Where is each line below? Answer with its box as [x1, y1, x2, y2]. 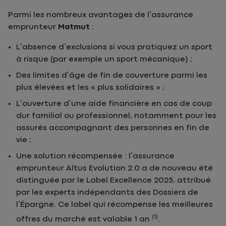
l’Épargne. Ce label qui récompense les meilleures [16, 200, 213, 209]
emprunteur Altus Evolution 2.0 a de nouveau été [16, 164, 213, 173]
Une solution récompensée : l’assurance [16, 152, 175, 160]
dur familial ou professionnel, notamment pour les [16, 111, 216, 120]
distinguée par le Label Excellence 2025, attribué [16, 176, 211, 185]
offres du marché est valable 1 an [16, 215, 152, 224]
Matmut [58, 23, 90, 31]
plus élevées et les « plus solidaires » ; [16, 83, 164, 92]
